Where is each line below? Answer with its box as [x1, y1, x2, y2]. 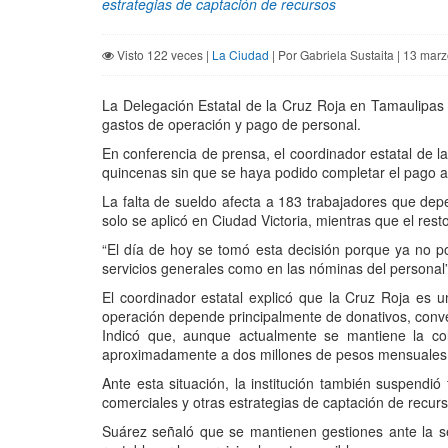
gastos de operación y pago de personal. [102, 114, 361, 135]
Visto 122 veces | [114, 46, 212, 64]
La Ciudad [212, 46, 269, 64]
